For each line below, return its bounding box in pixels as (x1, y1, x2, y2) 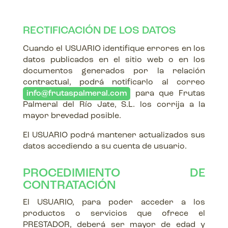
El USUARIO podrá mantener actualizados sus (22, 131, 206, 139)
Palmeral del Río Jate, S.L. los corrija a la (22, 101, 206, 109)
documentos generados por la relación (22, 67, 206, 75)
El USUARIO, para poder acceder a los (22, 198, 206, 207)
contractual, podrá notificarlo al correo (22, 78, 206, 87)
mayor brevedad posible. (22, 112, 121, 120)
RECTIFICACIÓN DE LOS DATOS (22, 25, 176, 36)
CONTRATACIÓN (22, 180, 116, 192)
